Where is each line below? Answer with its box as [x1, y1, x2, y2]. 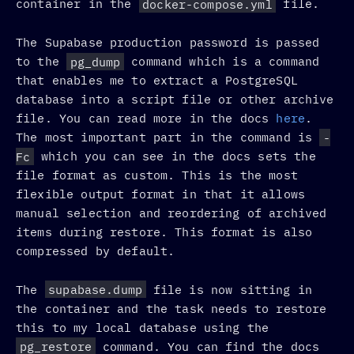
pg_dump [70, 54, 121, 70]
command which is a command [124, 54, 320, 70]
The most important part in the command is [16, 130, 320, 145]
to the [16, 54, 67, 70]
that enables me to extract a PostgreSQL [16, 73, 298, 88]
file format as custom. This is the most [16, 168, 298, 183]
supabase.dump [48, 281, 143, 297]
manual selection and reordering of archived [16, 205, 327, 221]
